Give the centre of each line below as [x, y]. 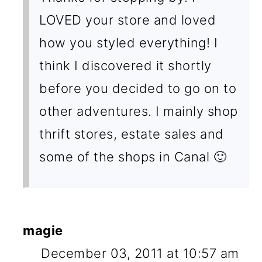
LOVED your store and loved [128, 20]
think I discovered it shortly [125, 65]
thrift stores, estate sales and [132, 134]
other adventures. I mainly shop [139, 111]
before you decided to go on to [138, 88]
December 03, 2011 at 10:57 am [140, 253]
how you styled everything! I [129, 42]
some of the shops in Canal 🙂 [133, 156]
